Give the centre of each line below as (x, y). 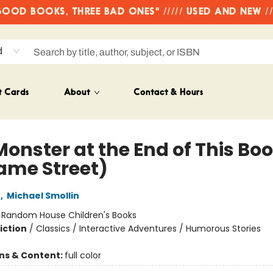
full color (83, 255)
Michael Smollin (43, 196)
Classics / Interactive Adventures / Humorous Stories (148, 229)
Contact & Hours (168, 93)
